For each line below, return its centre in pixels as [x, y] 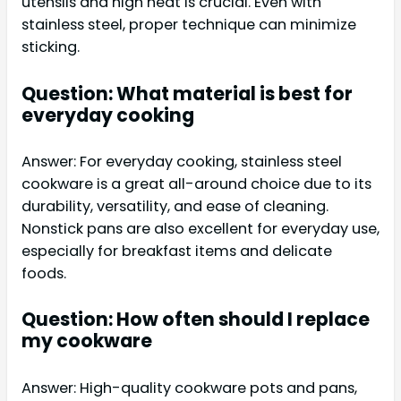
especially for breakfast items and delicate [177, 251]
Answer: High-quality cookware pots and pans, [189, 388]
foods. [44, 273]
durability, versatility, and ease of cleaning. [175, 206]
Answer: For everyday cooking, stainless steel [182, 162]
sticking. [51, 47]
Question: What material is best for [187, 93]
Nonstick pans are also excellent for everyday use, [200, 229]
